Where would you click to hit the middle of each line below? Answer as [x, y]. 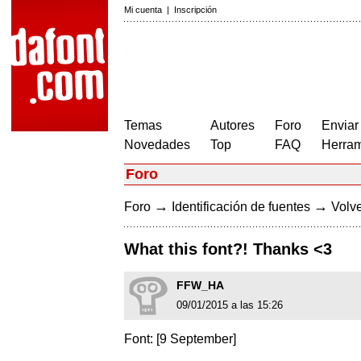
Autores [232, 125]
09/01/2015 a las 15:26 [230, 305]
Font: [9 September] [180, 339]
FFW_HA [200, 286]
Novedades [157, 145]
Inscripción [195, 10]
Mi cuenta [143, 10]
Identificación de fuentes [241, 207]
